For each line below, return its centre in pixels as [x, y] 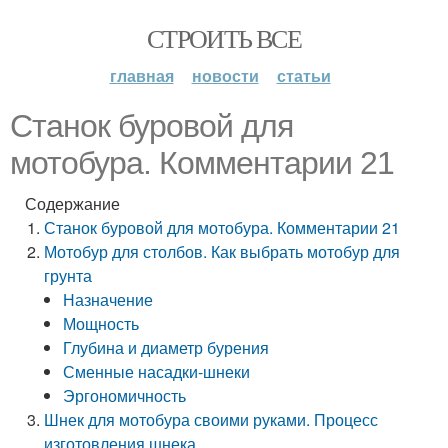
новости [225, 75]
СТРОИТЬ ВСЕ [224, 38]
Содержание [72, 203]
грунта [68, 275]
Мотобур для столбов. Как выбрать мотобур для [222, 251]
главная [141, 75]
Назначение [108, 299]
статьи [303, 75]
